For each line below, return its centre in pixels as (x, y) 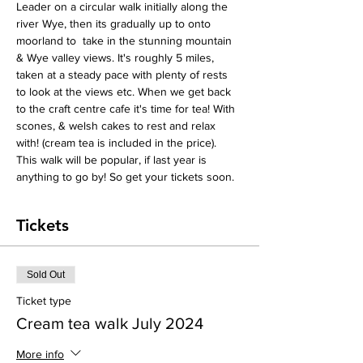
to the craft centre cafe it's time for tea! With (127, 109)
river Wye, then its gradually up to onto (115, 24)
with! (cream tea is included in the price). (116, 143)
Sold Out (46, 275)
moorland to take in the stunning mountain (126, 41)
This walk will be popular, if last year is (113, 160)
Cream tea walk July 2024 (110, 324)
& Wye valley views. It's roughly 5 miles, (117, 58)
